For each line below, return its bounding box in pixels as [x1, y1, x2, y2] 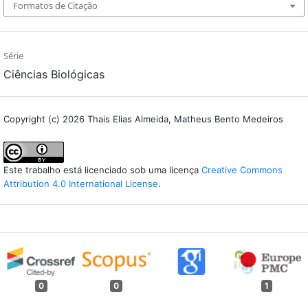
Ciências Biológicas [3, 67, 104, 81]
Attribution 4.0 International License [3, 177, 158, 189]
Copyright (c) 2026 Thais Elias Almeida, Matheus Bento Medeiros [3, 113, 283, 124]
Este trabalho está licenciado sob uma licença [3, 164, 201, 175]
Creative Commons [201, 164, 283, 175]
